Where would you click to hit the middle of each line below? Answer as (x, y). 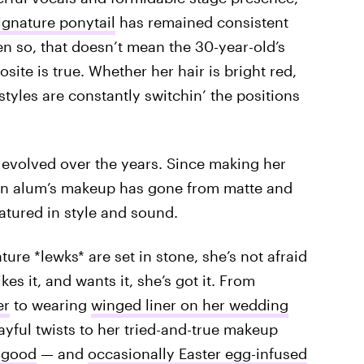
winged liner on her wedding (189, 305)
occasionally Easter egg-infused (197, 353)
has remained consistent (201, 22)
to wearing (50, 305)
